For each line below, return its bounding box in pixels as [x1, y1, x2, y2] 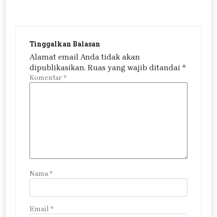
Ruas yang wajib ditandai [88, 63, 182, 73]
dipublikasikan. [30, 63, 86, 73]
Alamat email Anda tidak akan [30, 52, 140, 62]
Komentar [30, 74, 63, 82]
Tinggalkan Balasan [30, 39, 100, 49]
